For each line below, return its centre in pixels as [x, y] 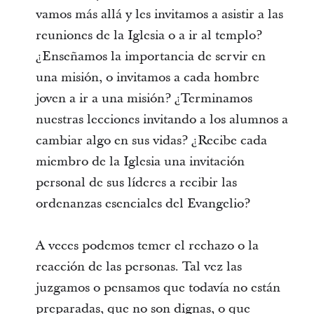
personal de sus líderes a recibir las [136, 183]
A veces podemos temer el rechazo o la [147, 246]
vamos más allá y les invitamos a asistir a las [159, 14]
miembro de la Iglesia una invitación [140, 162]
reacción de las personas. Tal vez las [138, 267]
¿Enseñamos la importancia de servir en [150, 56]
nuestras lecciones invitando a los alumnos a [162, 120]
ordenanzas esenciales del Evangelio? [143, 204]
